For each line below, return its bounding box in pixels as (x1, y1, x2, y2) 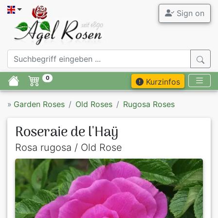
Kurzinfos (144, 77, 180, 87)
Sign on (174, 8, 204, 18)
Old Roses (75, 99, 112, 109)
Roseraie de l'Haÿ (15, 122, 118, 145)
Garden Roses (14, 99, 65, 109)
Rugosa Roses (123, 99, 175, 109)
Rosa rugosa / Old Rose (15, 142, 122, 154)
